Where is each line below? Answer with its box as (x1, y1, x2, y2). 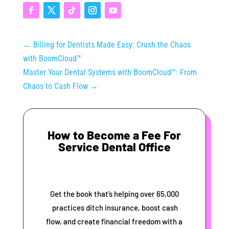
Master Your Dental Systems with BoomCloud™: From (22, 67, 197, 78)
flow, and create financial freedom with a (46, 217, 183, 226)
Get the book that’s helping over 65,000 (50, 189, 179, 199)
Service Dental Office (58, 140, 171, 154)
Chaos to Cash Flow (22, 81, 88, 91)
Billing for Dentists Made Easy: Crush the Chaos (33, 40, 191, 50)
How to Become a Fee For (48, 128, 181, 143)
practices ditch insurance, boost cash (51, 203, 178, 213)
